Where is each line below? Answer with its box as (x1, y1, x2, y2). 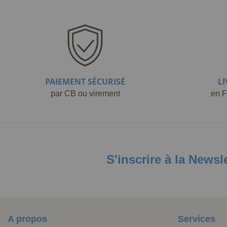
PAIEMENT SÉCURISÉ (45, 76, 125, 87)
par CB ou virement (50, 89, 120, 98)
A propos (8, 214, 47, 224)
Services (178, 214, 215, 224)
